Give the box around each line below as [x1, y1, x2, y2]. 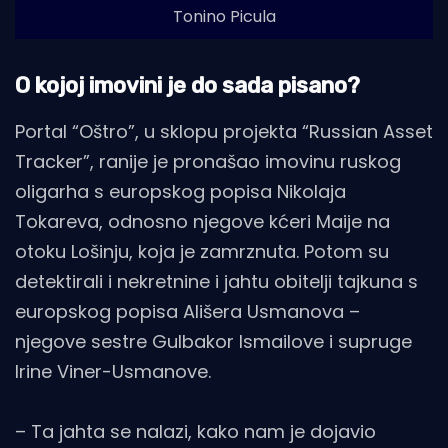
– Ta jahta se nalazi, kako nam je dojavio [15, 418, 376, 444]
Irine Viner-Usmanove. [15, 358, 211, 384]
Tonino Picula [172, 4, 276, 28]
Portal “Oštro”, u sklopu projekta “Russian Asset [15, 118, 433, 144]
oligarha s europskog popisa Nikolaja [15, 178, 346, 204]
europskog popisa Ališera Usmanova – [15, 298, 360, 324]
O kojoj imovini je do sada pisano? [15, 71, 360, 99]
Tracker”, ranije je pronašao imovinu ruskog [15, 148, 401, 174]
